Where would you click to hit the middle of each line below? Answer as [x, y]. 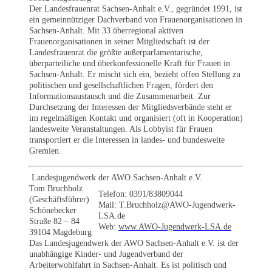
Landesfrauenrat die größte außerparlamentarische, [116, 52]
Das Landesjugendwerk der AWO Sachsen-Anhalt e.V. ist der [134, 243]
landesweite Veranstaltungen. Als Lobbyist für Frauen [121, 129]
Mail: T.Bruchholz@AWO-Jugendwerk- [167, 205]
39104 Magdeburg [60, 232]
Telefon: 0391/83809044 [141, 194]
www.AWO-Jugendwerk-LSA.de [175, 226]
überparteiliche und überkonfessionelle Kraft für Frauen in [130, 63]
